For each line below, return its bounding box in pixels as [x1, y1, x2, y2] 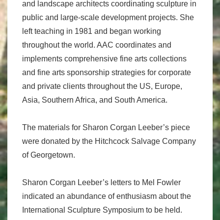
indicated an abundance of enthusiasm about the [22, 192, 191, 200]
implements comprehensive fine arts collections [22, 55, 187, 63]
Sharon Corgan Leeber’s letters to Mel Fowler [22, 178, 181, 187]
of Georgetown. [22, 151, 75, 159]
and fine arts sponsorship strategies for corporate [22, 68, 191, 77]
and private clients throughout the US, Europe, [22, 82, 182, 90]
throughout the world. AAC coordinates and [22, 41, 171, 49]
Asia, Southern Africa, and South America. [22, 96, 167, 104]
